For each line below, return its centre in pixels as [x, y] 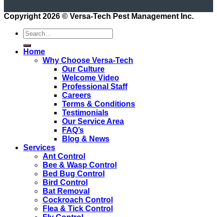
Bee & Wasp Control [80, 165]
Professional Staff [95, 87]
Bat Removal [66, 191]
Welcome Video [91, 78]
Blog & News [86, 139]
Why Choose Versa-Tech [88, 61]
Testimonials [85, 113]
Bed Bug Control [74, 174]
